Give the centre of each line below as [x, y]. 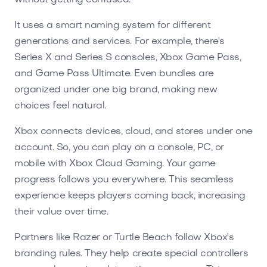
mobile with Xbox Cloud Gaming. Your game [115, 164]
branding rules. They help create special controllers [131, 254]
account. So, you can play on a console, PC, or [119, 148]
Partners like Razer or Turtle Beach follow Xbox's [124, 237]
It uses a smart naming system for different [113, 25]
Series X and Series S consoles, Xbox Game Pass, [128, 58]
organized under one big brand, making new [116, 90]
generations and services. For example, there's [119, 41]
